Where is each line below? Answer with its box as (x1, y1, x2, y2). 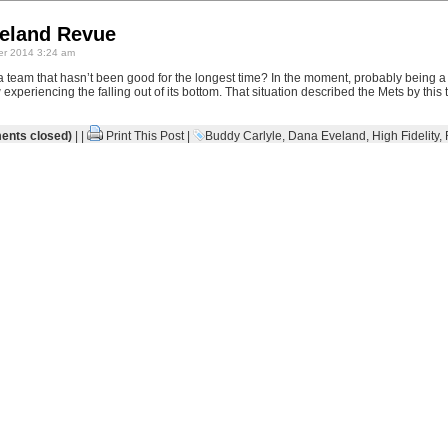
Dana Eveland (287, 129, 366, 143)
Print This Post (105, 129, 184, 143)
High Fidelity (371, 129, 439, 143)
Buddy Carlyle (204, 129, 282, 143)
